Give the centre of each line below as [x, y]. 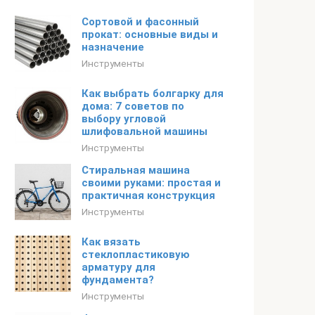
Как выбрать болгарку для [153, 94]
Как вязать [111, 242]
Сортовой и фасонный [140, 22]
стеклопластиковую [136, 255]
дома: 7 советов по [133, 106]
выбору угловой [124, 119]
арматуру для [118, 267]
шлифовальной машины [144, 131]
